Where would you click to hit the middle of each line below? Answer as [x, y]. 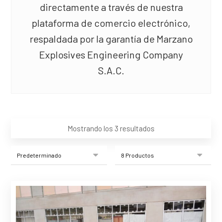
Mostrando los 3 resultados [111, 128]
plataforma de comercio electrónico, [111, 23]
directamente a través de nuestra [111, 7]
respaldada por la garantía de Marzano [111, 39]
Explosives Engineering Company [111, 55]
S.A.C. [111, 70]
